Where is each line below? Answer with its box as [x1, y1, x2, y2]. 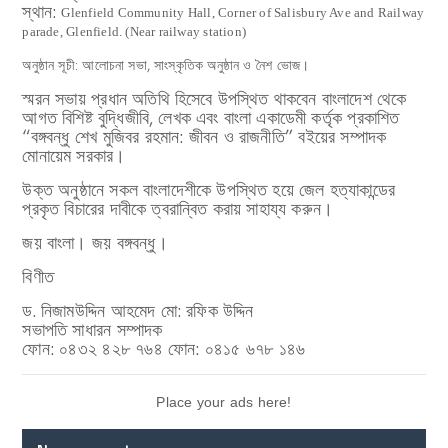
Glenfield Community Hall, [61, 4, 218, 20]
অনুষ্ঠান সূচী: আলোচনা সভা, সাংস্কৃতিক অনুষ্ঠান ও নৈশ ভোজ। [22, 55, 310, 74]
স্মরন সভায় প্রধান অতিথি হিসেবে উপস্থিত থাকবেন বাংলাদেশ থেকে [22, 87, 407, 110]
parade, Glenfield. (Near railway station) [22, 23, 247, 39]
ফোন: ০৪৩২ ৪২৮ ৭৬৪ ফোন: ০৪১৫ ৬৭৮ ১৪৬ [22, 337, 306, 360]
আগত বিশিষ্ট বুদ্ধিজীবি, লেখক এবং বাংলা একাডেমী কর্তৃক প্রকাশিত [22, 106, 400, 129]
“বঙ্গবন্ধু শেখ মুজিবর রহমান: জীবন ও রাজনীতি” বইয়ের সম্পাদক [22, 125, 387, 148]
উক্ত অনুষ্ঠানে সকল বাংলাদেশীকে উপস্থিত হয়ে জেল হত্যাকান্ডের [22, 178, 395, 201]
